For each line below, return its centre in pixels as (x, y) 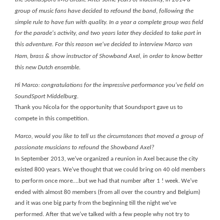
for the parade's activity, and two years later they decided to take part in (108, 33)
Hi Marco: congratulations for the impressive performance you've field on (109, 85)
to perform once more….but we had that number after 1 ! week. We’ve (106, 181)
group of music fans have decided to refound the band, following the (104, 11)
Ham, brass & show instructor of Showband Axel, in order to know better (109, 56)
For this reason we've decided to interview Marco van (124, 45)
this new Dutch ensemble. (48, 67)
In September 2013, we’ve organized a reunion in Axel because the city (106, 159)
